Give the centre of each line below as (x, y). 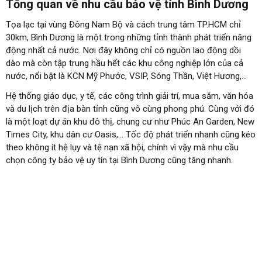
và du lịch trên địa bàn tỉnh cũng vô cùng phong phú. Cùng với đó (130, 109)
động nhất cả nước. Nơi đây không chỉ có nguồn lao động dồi (123, 51)
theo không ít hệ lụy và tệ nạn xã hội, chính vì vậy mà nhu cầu (122, 148)
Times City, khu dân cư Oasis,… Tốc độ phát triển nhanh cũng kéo (131, 135)
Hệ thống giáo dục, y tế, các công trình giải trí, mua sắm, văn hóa (130, 96)
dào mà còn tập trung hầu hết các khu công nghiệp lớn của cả (125, 63)
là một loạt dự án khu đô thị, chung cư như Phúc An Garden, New (130, 122)
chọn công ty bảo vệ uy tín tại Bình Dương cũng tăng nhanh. (119, 161)
